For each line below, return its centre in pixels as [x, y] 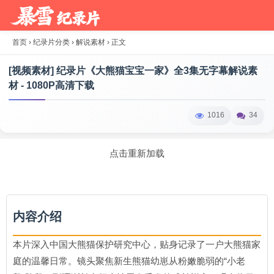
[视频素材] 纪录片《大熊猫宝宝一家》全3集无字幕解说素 [133, 71]
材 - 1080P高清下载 [51, 85]
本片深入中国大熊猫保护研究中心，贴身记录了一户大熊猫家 [137, 244]
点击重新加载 [137, 153]
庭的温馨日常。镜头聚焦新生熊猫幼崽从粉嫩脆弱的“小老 [129, 261]
